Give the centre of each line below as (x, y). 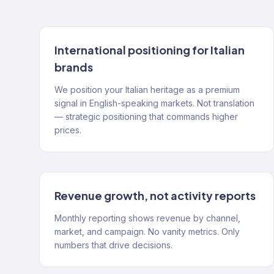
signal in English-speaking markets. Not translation (154, 103)
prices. (68, 130)
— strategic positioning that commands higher (146, 117)
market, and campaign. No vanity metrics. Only (147, 231)
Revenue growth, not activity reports (155, 195)
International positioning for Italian (150, 50)
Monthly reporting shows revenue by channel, (147, 218)
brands (74, 67)
